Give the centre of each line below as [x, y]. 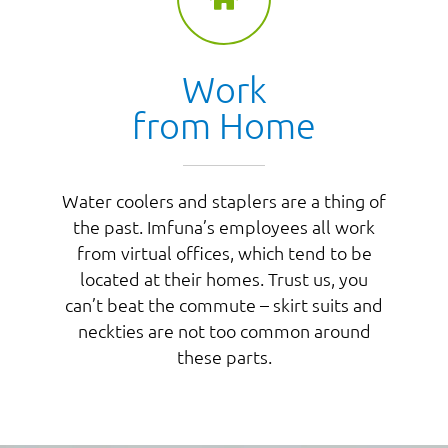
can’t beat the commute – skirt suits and [224, 305]
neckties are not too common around [224, 331]
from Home [224, 125]
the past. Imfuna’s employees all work [224, 227]
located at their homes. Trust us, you [224, 279]
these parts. [224, 357]
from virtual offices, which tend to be [224, 253]
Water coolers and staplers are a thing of [224, 201]
